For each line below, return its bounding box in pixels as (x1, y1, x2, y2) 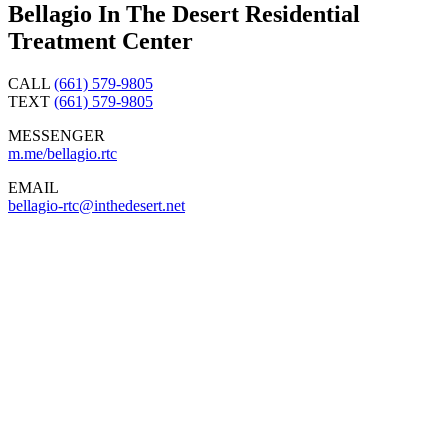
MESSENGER (8, 126, 105, 144)
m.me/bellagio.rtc (8, 144, 117, 162)
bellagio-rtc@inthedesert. (8, 196, 166, 214)
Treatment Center (8, 27, 193, 54)
